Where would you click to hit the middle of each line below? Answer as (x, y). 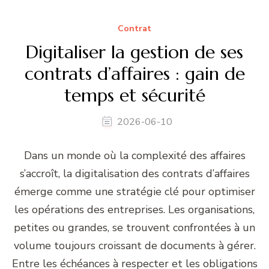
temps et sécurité (134, 95)
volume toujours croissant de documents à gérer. (134, 246)
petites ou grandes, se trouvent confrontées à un (134, 228)
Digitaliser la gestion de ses (134, 52)
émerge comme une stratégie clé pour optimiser (134, 192)
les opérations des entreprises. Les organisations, (134, 210)
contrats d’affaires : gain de (134, 74)
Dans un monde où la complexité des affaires (134, 156)
